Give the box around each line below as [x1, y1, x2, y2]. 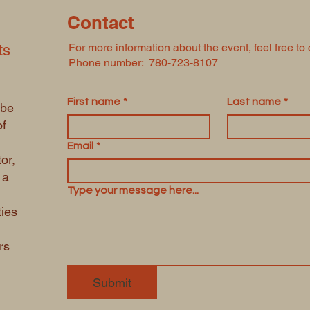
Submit [93, 275, 131, 290]
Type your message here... [67, 185, 199, 196]
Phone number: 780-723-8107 [69, 56, 218, 69]
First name [67, 96, 120, 107]
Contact [67, 12, 134, 33]
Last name [227, 96, 281, 107]
